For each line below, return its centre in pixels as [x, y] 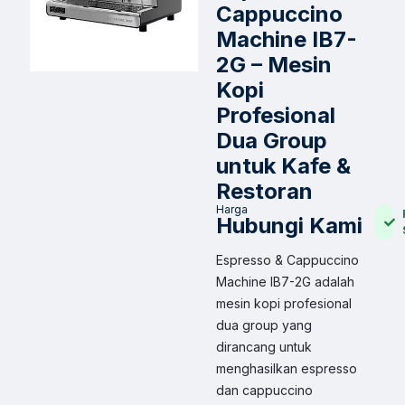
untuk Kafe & [284, 166]
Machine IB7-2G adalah [286, 282]
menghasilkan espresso [287, 368]
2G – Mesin [274, 65]
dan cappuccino [265, 390]
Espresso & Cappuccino [288, 260]
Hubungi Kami [290, 226]
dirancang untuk [264, 347]
